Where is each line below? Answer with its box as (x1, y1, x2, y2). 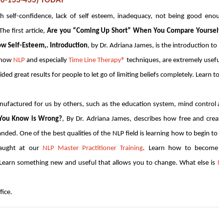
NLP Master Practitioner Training (42, 144, 143, 152)
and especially (24, 56, 68, 64)
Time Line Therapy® (68, 56, 126, 64)
